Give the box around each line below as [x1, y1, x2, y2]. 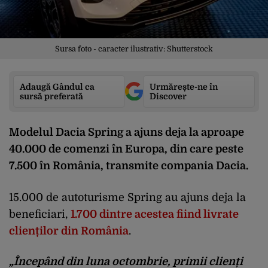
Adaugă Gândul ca [20, 81, 95, 92]
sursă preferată [20, 91, 83, 101]
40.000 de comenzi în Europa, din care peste [9, 142, 243, 155]
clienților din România [9, 224, 129, 237]
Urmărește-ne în [150, 81, 218, 92]
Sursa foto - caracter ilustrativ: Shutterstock [55, 44, 213, 53]
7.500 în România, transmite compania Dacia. [9, 159, 248, 172]
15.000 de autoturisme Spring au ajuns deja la [9, 191, 246, 203]
